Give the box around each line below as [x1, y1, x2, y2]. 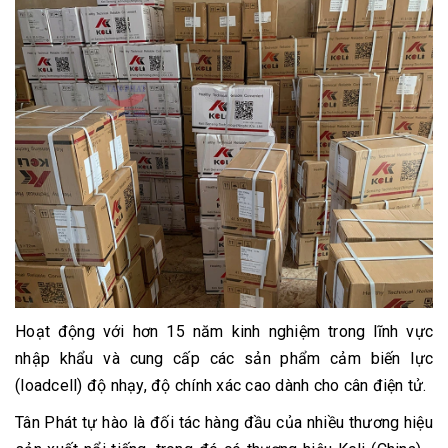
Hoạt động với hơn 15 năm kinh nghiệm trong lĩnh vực [15, 321, 433, 341]
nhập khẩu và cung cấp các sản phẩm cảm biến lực [15, 348, 433, 368]
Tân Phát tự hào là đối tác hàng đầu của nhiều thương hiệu [15, 412, 433, 432]
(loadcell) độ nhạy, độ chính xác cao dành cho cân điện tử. [15, 375, 427, 395]
